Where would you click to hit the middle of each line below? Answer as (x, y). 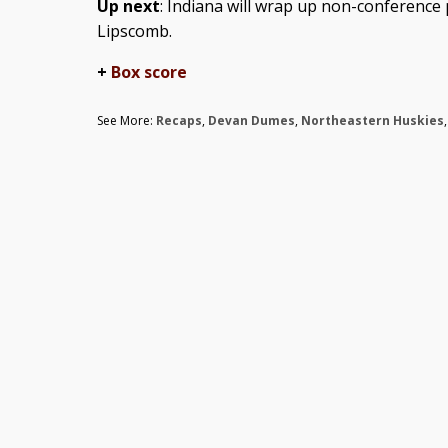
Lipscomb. (134, 31)
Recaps (178, 120)
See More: (126, 120)
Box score (148, 72)
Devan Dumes (251, 120)
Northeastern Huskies (372, 120)
